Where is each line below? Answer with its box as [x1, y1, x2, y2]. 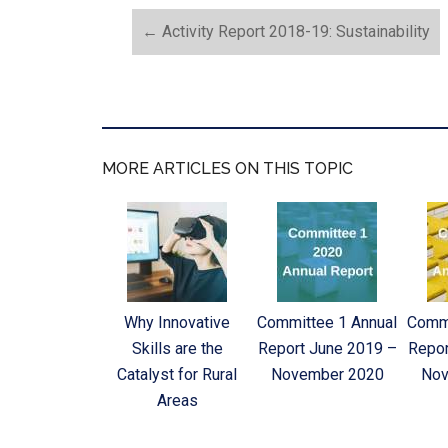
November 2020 [270, 364, 384, 384]
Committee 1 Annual [257, 312, 397, 332]
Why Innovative [124, 312, 230, 332]
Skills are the [131, 338, 223, 358]
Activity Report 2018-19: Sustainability [158, 21, 430, 41]
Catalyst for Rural [117, 364, 237, 384]
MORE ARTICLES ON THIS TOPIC [102, 158, 353, 178]
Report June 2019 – [257, 338, 397, 358]
